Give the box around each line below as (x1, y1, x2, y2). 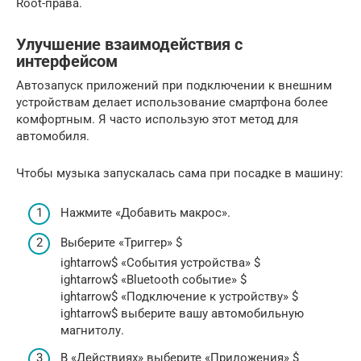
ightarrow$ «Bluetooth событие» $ (60, 272, 247, 288)
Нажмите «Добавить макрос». (60, 205, 230, 220)
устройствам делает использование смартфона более (16, 95, 328, 110)
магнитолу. (60, 323, 124, 338)
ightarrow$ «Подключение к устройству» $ (60, 289, 298, 305)
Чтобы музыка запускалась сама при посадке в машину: (16, 166, 343, 181)
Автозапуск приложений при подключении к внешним (16, 78, 332, 93)
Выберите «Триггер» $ (60, 235, 182, 251)
